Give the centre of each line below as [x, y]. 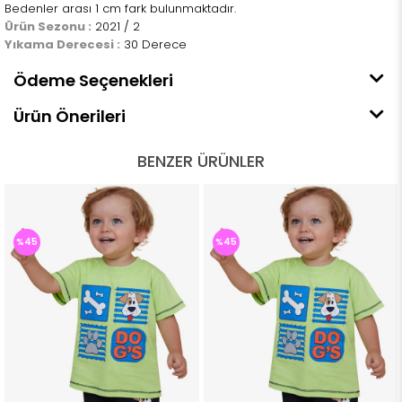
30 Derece [153, 45]
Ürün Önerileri [70, 117]
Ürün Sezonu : [48, 27]
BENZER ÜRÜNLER [201, 162]
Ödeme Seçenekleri [93, 81]
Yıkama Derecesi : [62, 45]
